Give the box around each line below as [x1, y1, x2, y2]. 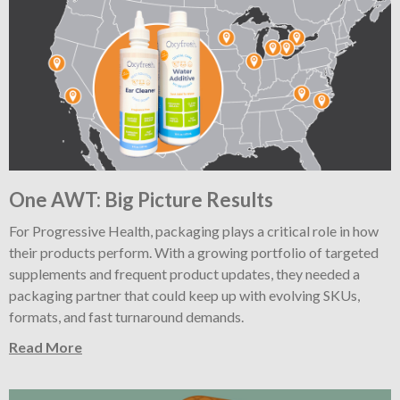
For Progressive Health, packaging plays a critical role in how [9, 222, 379, 240]
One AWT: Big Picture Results [9, 187, 273, 212]
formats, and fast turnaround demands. [9, 308, 244, 326]
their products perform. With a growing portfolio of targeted [9, 244, 379, 262]
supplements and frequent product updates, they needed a [9, 265, 360, 283]
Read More [9, 338, 82, 356]
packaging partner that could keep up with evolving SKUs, [9, 287, 360, 304]
